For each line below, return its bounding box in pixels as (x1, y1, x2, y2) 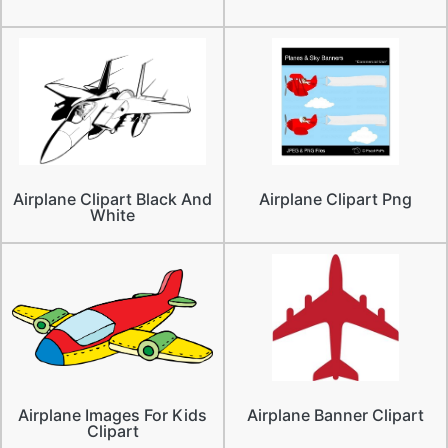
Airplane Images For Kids (18, 404, 207, 425)
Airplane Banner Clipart (247, 404, 424, 425)
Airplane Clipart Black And (13, 188, 212, 209)
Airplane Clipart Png (259, 188, 412, 209)
